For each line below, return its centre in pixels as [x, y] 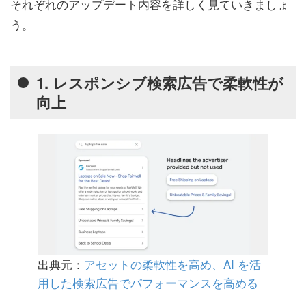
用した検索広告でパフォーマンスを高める [148, 283]
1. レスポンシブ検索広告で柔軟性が [159, 82]
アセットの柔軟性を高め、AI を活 [172, 264]
